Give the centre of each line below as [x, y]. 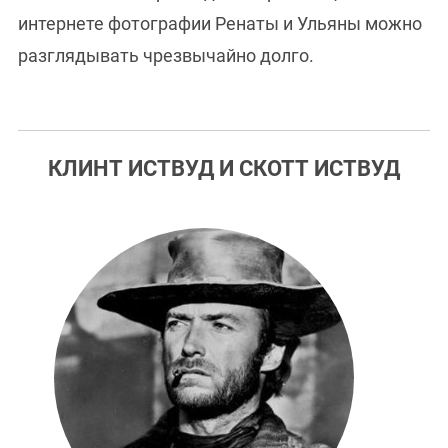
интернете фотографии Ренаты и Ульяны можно [220, 24]
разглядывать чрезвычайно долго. [166, 56]
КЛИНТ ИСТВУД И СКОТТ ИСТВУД [224, 169]
